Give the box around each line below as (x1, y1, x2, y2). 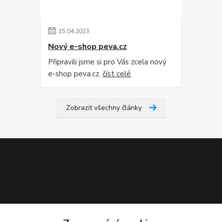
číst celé (103, 69, 131, 79)
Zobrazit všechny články (65, 103, 142, 112)
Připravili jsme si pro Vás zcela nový (48, 57, 167, 67)
